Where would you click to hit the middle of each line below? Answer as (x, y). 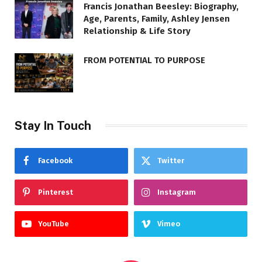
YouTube (54, 223)
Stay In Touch (53, 125)
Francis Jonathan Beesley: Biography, (161, 7)
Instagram (177, 192)
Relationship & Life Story (137, 31)
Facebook (55, 160)
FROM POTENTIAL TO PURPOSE (144, 61)
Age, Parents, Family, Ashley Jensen (157, 19)
